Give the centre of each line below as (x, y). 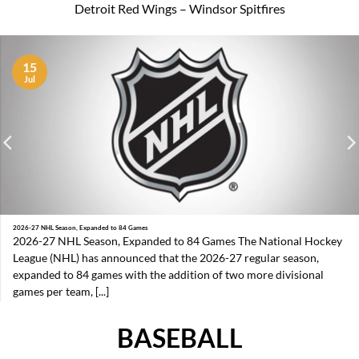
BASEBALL (179, 337)
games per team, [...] (61, 292)
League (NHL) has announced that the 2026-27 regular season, (166, 258)
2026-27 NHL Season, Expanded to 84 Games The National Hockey (178, 242)
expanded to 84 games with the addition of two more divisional (169, 275)
